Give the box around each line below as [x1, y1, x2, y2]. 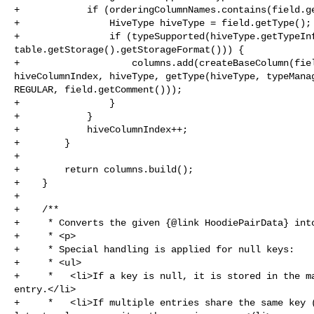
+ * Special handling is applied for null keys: [14, 243, 294, 255]
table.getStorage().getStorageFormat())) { [14, 43, 244, 55]
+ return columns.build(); [14, 163, 193, 175]
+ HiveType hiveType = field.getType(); [14, 17, 311, 29]
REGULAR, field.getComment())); [14, 83, 182, 95]
